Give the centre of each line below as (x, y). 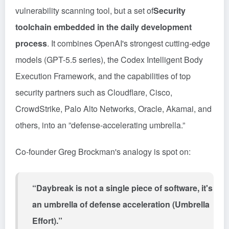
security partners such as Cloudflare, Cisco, (94, 92)
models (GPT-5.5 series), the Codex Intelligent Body (109, 60)
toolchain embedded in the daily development (104, 27)
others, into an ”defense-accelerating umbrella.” (100, 125)
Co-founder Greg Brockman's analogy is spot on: (103, 152)
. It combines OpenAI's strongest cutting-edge (129, 43)
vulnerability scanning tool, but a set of (84, 10)
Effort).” (47, 221)
